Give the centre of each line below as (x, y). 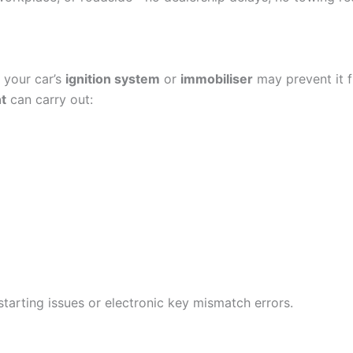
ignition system (113, 78)
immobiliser (217, 78)
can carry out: (50, 99)
